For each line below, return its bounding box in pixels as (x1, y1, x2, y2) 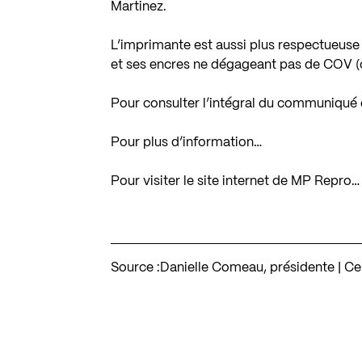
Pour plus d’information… (111, 137, 263, 149)
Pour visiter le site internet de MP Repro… (111, 175, 360, 187)
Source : (111, 262, 161, 274)
